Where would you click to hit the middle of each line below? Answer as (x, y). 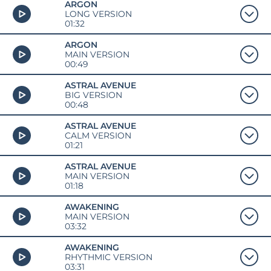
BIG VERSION (93, 95)
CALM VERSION (98, 135)
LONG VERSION (98, 14)
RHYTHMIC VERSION (108, 257)
